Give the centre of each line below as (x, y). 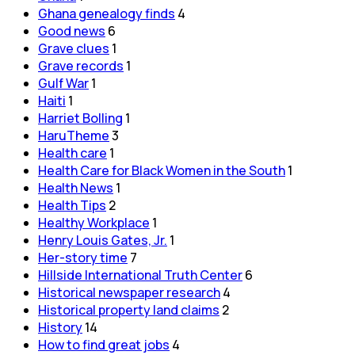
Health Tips (72, 205)
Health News (76, 187)
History (60, 327)
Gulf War (63, 83)
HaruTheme (74, 135)
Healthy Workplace (94, 222)
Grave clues (74, 48)
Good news (72, 31)
